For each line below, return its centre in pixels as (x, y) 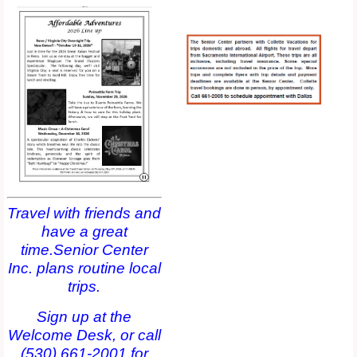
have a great (84, 231)
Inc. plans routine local (84, 268)
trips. (84, 286)
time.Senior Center (84, 250)
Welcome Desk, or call (84, 335)
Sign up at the (84, 317)
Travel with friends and (84, 213)
